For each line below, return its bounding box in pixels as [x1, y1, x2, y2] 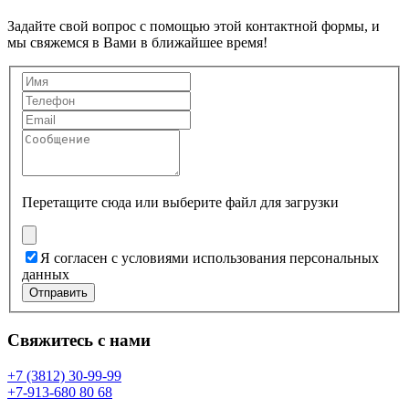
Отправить [29, 286, 88, 300]
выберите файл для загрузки [163, 194, 339, 211]
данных [22, 267, 69, 283]
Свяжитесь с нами [7, 330, 151, 350]
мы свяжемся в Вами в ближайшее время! [7, 34, 267, 50]
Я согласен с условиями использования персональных [40, 250, 379, 267]
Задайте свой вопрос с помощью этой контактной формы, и [7, 17, 380, 34]
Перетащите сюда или [22, 194, 159, 211]
